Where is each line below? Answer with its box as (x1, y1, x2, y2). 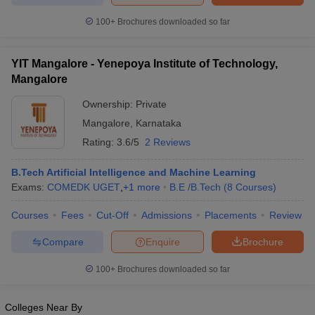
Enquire (146, 236, 180, 247)
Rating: (82, 136, 117, 148)
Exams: (11, 181, 47, 193)
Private (136, 98, 167, 110)
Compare (41, 236, 84, 247)
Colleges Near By (5, 302, 82, 313)
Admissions (141, 210, 192, 221)
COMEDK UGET (47, 181, 120, 193)
